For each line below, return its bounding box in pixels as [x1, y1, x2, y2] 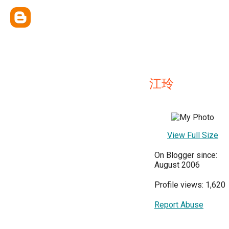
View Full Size [167, 130, 218, 140]
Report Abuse [154, 200, 203, 210]
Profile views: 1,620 [154, 180, 225, 190]
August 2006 [154, 160, 200, 170]
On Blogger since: [154, 150, 217, 160]
